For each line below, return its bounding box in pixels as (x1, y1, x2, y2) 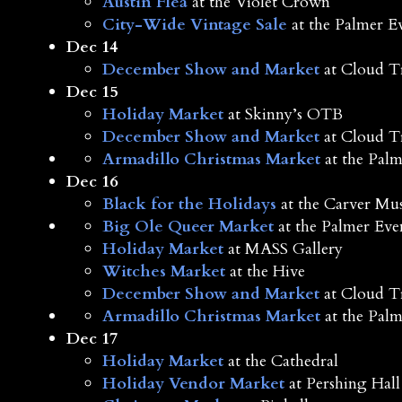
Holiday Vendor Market (101, 372, 284, 396)
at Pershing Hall (284, 372, 400, 396)
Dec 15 (66, 81, 118, 104)
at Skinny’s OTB (223, 103, 343, 127)
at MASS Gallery (223, 238, 343, 261)
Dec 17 (66, 328, 118, 351)
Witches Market (101, 260, 225, 284)
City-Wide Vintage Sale (101, 13, 287, 37)
